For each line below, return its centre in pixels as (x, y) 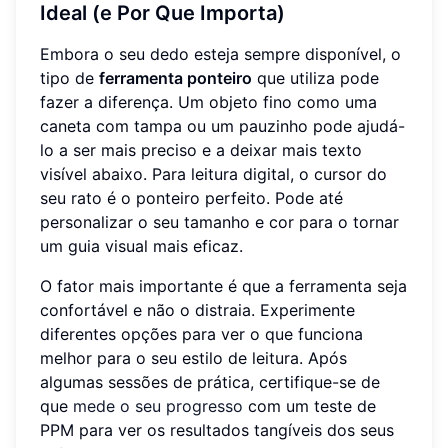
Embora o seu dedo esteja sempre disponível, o (220, 53)
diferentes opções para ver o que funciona (201, 333)
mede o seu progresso (158, 405)
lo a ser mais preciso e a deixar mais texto (201, 149)
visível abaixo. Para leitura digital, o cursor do (213, 173)
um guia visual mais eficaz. (141, 245)
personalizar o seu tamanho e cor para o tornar (219, 221)
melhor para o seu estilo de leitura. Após (193, 357)
